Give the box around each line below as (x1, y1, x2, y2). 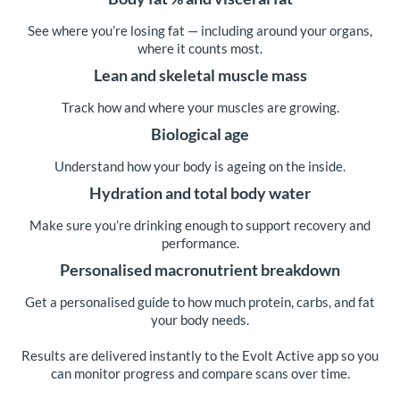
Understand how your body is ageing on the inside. (54, 158, 346, 174)
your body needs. (151, 312, 249, 328)
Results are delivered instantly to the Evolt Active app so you (21, 347, 379, 363)
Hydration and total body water (89, 183, 311, 203)
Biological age (151, 124, 249, 144)
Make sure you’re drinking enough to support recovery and (29, 217, 371, 233)
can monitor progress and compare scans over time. (50, 365, 350, 381)
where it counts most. (137, 40, 262, 56)
